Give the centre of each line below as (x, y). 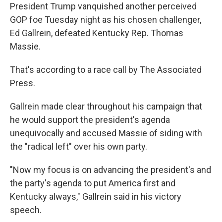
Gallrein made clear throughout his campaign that (106, 107)
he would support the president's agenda (90, 120)
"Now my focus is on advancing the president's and (111, 170)
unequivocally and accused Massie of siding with (106, 133)
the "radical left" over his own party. (79, 147)
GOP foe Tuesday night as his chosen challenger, (106, 20)
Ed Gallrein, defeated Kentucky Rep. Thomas (97, 33)
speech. (26, 210)
